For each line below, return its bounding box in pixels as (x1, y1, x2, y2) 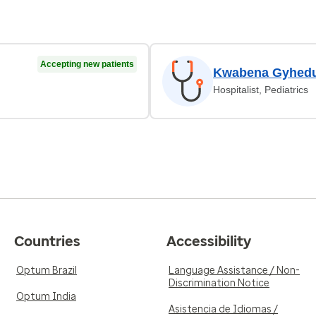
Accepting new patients (40, 59, 134, 69)
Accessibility (166, 233, 251, 250)
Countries (14, 233, 80, 250)
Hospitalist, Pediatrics (213, 84, 308, 95)
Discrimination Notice (169, 277, 269, 289)
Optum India (16, 291, 76, 303)
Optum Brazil (16, 265, 77, 276)
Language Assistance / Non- (169, 265, 300, 276)
